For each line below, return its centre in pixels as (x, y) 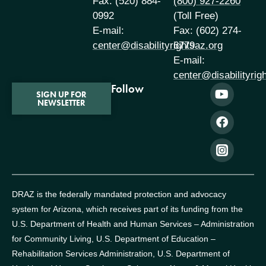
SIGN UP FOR (61, 95)
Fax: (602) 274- (208, 31)
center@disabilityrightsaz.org (158, 46)
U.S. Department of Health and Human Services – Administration (133, 224)
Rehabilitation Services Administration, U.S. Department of (121, 253)
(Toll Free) (196, 16)
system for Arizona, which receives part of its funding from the (127, 209)
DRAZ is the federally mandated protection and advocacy (119, 194)
